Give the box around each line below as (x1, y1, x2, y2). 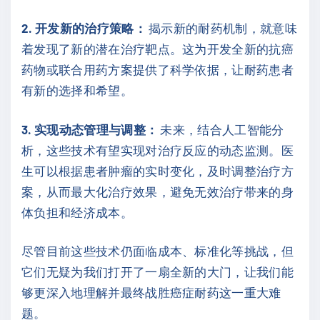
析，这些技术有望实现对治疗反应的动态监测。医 (21, 142, 294, 157)
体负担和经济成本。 (21, 204, 133, 219)
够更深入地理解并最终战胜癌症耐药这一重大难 (21, 285, 281, 300)
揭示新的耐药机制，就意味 (146, 21, 298, 36)
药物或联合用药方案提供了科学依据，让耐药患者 (21, 62, 294, 77)
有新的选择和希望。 (21, 83, 133, 98)
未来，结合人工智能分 (158, 121, 284, 136)
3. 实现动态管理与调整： (21, 121, 159, 136)
